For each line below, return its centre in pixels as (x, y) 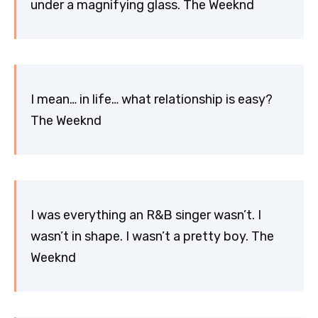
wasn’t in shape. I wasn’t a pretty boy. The (152, 236)
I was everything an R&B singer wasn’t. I (146, 215)
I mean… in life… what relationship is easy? (152, 99)
